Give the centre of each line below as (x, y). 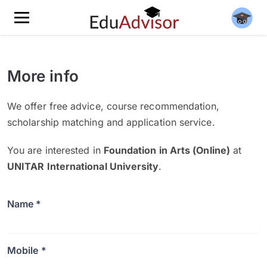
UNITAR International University (83, 166)
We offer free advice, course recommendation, (114, 106)
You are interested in (55, 150)
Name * (24, 204)
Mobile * (27, 250)
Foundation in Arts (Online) (167, 150)
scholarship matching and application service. (111, 122)
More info (43, 76)
